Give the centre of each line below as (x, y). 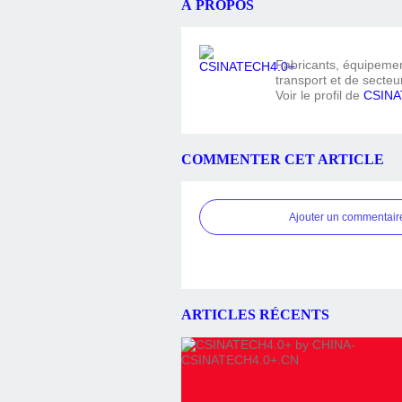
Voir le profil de (319, 95)
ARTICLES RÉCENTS (255, 315)
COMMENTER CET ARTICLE (283, 159)
